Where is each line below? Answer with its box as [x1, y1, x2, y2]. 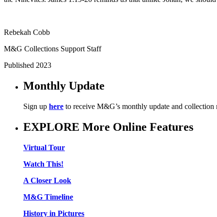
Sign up [23, 102, 49, 111]
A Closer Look [23, 176, 71, 185]
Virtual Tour [23, 143, 65, 152]
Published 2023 [4, 61, 51, 70]
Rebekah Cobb [4, 28, 50, 37]
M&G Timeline [23, 192, 73, 201]
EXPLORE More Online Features [23, 121, 193, 134]
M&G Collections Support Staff [4, 45, 101, 53]
